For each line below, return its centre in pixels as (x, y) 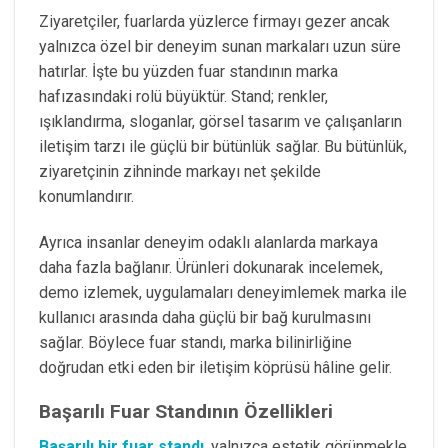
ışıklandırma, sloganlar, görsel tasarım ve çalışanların (220, 121)
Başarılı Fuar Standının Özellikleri (186, 412)
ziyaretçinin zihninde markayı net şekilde (180, 171)
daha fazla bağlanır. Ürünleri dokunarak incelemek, (211, 267)
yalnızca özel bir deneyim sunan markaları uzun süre (220, 46)
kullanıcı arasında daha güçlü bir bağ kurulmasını (205, 317)
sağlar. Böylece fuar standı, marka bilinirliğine (195, 342)
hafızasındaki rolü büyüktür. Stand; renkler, (183, 96)
